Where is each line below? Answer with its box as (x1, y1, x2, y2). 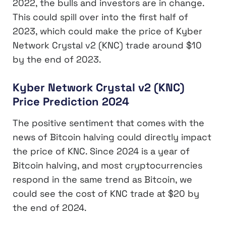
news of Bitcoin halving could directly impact (13, 131, 211, 143)
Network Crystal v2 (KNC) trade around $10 (13, 39, 202, 51)
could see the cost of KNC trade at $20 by (13, 188, 199, 200)
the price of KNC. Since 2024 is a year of (13, 145, 190, 157)
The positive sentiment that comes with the (13, 117, 204, 129)
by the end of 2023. (13, 53, 101, 65)
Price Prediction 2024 (13, 94, 129, 108)
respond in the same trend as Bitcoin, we (13, 174, 192, 186)
